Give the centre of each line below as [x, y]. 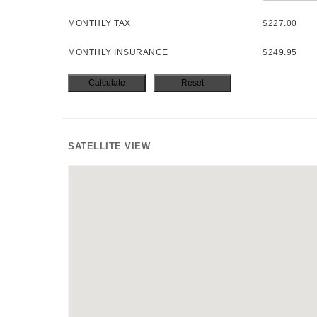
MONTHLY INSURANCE [118, 52]
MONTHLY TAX [99, 23]
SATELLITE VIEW [109, 146]
